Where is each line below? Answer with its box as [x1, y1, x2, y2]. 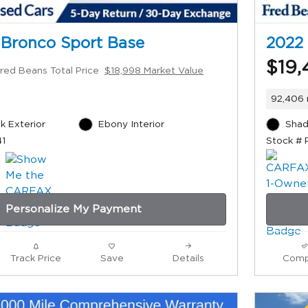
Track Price [10, 253, 61, 263]
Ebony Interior [98, 119, 164, 129]
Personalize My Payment [5, 203, 142, 214]
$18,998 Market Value [104, 66, 203, 76]
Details [172, 253, 204, 263]
